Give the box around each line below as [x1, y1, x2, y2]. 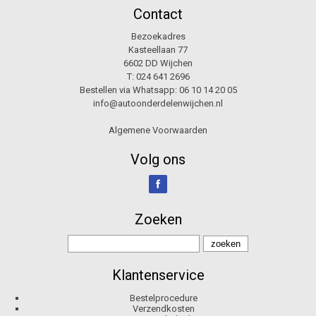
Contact [133, 6, 183, 23]
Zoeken [134, 211, 182, 229]
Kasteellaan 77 [128, 44, 188, 56]
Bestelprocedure [129, 293, 197, 304]
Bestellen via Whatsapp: [79, 85, 179, 96]
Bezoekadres [130, 31, 186, 42]
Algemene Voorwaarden [109, 125, 207, 136]
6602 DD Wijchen [123, 58, 193, 69]
